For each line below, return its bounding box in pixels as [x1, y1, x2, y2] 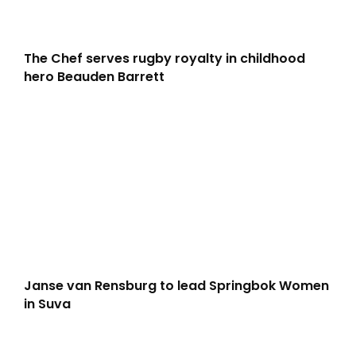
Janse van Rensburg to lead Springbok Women [24, 276, 329, 295]
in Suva [24, 294, 71, 313]
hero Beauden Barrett [24, 67, 164, 86]
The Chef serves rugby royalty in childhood [24, 48, 305, 68]
